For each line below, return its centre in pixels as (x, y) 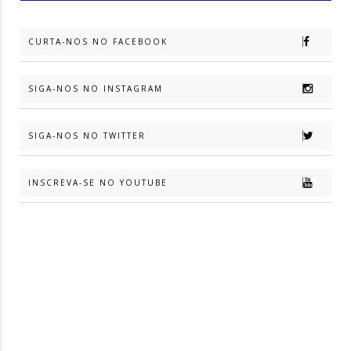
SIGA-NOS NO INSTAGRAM (96, 89)
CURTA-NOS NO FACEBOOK (98, 42)
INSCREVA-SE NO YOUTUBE (98, 183)
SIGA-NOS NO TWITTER (87, 136)
